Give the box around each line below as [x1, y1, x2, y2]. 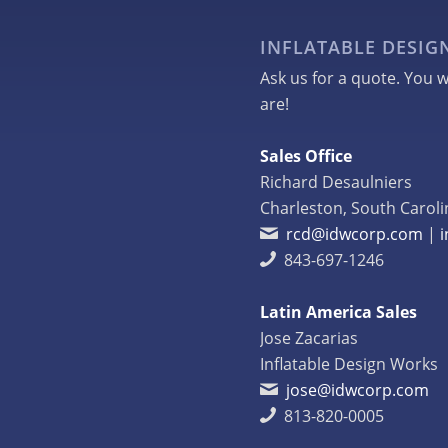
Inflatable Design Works [260, 352, 439, 375]
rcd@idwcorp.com [286, 222, 424, 245]
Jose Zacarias [260, 326, 359, 349]
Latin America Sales [260, 300, 418, 323]
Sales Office [260, 144, 353, 167]
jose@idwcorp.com [286, 378, 430, 401]
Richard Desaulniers [260, 170, 413, 193]
